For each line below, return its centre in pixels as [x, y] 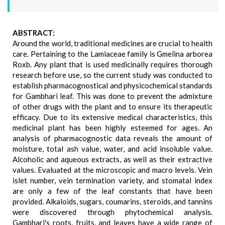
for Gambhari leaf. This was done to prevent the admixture [113, 96]
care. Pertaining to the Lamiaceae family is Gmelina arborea [113, 54]
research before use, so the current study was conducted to [113, 75]
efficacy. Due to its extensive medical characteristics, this [113, 117]
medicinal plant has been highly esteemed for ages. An [113, 128]
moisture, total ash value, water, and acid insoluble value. [113, 149]
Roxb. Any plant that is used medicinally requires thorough [113, 64]
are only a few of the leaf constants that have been [113, 191]
